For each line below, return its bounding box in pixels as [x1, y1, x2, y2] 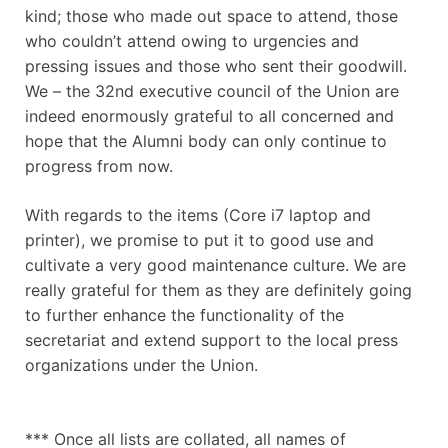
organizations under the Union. [25, 354, 258, 375]
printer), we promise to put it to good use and [25, 229, 374, 250]
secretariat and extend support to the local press [25, 329, 398, 350]
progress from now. [25, 155, 173, 176]
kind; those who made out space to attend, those [25, 5, 398, 26]
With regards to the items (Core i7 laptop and [25, 204, 371, 225]
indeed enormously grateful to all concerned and [25, 105, 394, 126]
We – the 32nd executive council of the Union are [25, 80, 399, 101]
